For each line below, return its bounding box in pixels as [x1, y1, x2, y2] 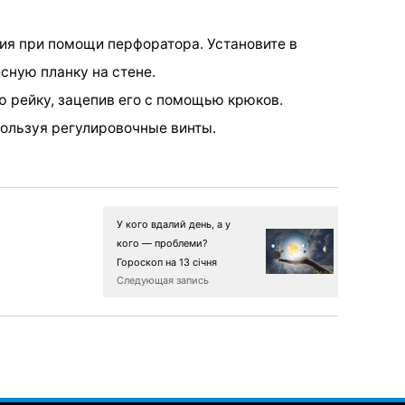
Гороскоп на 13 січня [117, 255, 217, 268]
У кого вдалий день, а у [117, 217, 231, 231]
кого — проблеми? [117, 236, 208, 250]
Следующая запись [117, 273, 209, 287]
